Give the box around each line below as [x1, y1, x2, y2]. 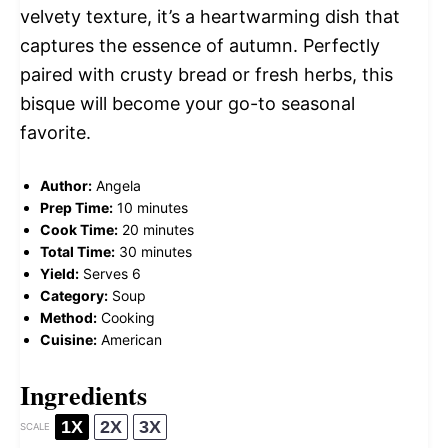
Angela [96, 176, 141, 194]
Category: [40, 286, 108, 304]
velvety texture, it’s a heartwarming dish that [20, 5, 400, 27]
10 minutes [117, 198, 188, 216]
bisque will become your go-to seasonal [20, 92, 355, 114]
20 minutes [122, 220, 194, 238]
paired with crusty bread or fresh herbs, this [20, 63, 393, 85]
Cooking [101, 308, 155, 326]
